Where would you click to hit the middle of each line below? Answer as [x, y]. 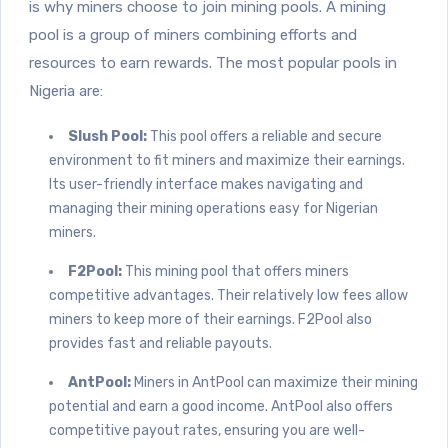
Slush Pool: [107, 136]
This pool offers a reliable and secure [264, 136]
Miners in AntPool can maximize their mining [274, 382]
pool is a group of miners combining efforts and [193, 34]
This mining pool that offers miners [235, 271]
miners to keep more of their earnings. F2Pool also [210, 319]
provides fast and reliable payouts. [160, 343]
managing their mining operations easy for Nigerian [213, 208]
